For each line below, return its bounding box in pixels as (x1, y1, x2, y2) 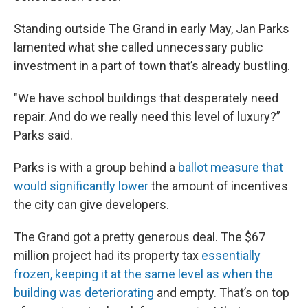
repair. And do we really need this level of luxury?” (14, 109, 280, 124)
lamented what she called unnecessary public (14, 39, 263, 54)
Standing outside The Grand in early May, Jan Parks (14, 21, 289, 36)
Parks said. (14, 127, 73, 142)
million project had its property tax (14, 247, 201, 263)
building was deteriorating (14, 285, 154, 300)
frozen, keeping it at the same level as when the (14, 266, 273, 281)
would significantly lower (14, 178, 148, 193)
